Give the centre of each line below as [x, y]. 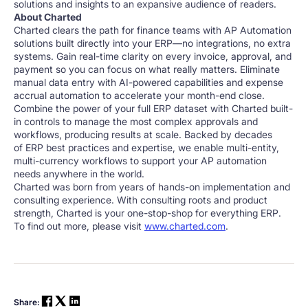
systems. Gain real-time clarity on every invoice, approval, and [153, 56]
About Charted [48, 16]
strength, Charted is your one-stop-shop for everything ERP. [147, 212]
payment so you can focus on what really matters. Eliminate [147, 69]
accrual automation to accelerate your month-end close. [139, 95]
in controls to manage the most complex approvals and [136, 121]
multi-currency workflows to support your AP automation [140, 160]
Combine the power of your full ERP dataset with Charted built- [153, 108]
